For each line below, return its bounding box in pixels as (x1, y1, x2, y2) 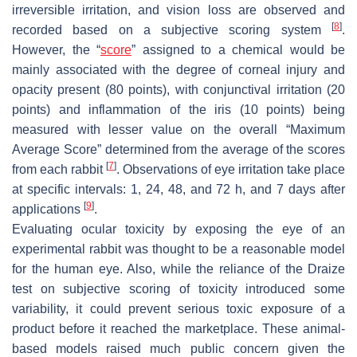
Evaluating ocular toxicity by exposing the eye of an (12, 222, 345, 237)
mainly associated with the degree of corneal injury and (12, 63, 345, 77)
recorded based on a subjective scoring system (12, 23, 331, 37)
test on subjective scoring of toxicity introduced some (12, 282, 345, 296)
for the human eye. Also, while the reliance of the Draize (12, 262, 345, 277)
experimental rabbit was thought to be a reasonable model (12, 242, 345, 257)
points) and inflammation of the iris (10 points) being (12, 103, 345, 117)
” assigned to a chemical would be (131, 43, 345, 57)
